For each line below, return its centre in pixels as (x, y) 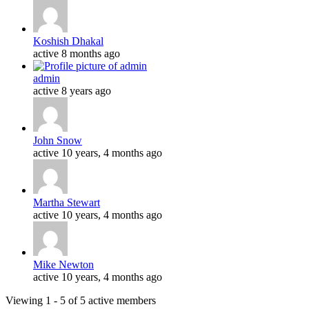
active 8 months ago (77, 53)
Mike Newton (63, 264)
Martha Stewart (67, 202)
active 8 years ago (72, 90)
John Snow (58, 140)
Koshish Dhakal (68, 41)
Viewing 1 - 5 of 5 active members (81, 300)
